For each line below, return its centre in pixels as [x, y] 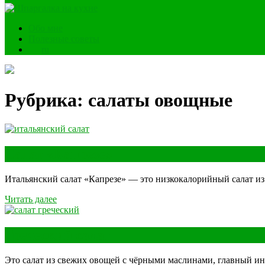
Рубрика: [46, 100]
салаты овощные [160, 100]
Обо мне [46, 28]
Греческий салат [58, 235]
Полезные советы [64, 39]
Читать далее [31, 199]
